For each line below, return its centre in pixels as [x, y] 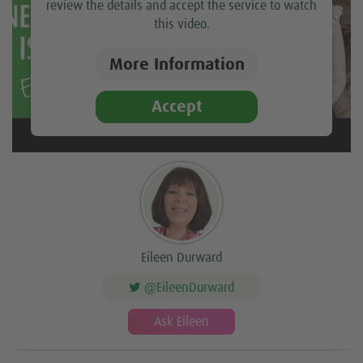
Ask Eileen [181, 322]
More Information [177, 65]
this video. [181, 25]
